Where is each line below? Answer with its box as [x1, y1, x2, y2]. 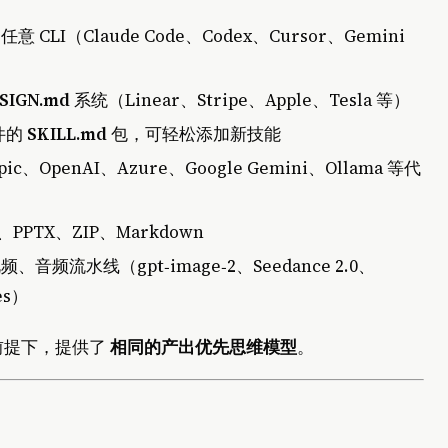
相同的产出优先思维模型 [110, 334, 297, 359]
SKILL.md [27, 122, 107, 147]
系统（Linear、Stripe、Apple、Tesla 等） [70, 88, 410, 113]
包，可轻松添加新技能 [107, 122, 281, 147]
